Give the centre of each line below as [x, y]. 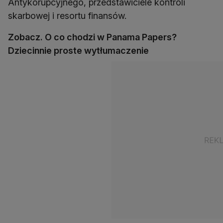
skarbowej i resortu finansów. [67, 16]
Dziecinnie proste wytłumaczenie [78, 51]
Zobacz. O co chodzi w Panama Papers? [92, 37]
